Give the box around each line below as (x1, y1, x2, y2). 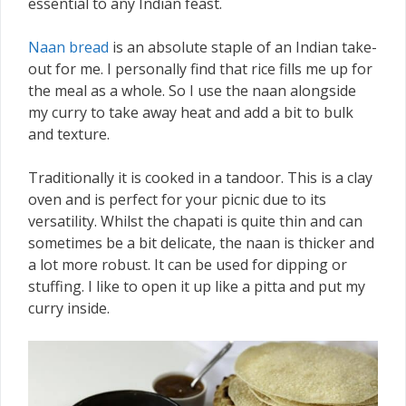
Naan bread (28, 37, 109, 58)
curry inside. (28, 298, 110, 319)
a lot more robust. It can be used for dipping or (28, 255, 347, 275)
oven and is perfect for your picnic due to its (28, 189, 326, 210)
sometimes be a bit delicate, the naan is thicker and (28, 233, 374, 254)
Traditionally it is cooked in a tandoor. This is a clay (28, 168, 372, 188)
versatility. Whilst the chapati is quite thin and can (28, 211, 362, 232)
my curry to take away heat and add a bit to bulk (28, 102, 353, 123)
